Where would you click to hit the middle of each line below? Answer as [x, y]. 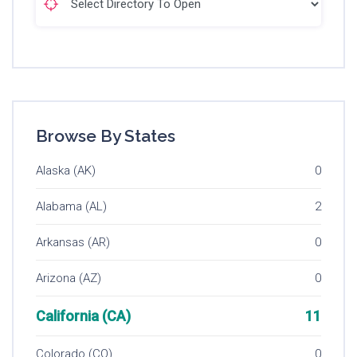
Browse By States [106, 136]
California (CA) [83, 316]
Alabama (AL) [71, 207]
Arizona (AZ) [69, 279]
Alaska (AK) [66, 171]
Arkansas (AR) [73, 243]
